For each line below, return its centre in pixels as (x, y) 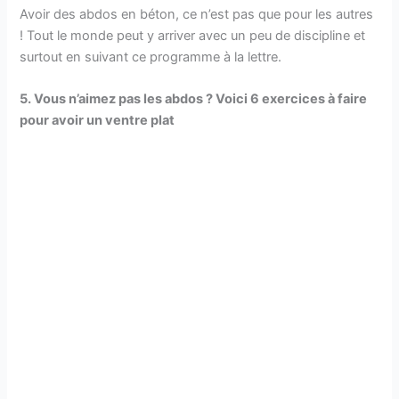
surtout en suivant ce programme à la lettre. (151, 57)
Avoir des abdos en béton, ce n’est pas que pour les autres (197, 14)
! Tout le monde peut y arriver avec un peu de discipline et (193, 35)
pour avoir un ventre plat (98, 121)
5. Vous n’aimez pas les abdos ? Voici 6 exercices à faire (194, 99)
